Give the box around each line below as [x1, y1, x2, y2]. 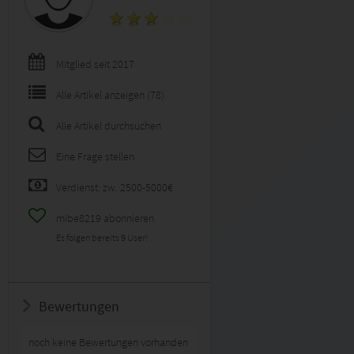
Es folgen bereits [56, 232, 121, 243]
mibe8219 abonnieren [56, 211, 154, 225]
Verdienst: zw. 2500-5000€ [56, 180, 173, 194]
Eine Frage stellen [56, 149, 134, 164]
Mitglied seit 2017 [56, 57, 134, 71]
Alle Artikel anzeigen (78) [56, 88, 164, 102]
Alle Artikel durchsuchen [56, 119, 161, 133]
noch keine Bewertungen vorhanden [28, 335, 188, 349]
